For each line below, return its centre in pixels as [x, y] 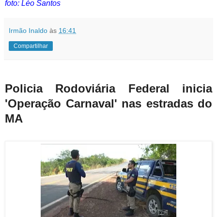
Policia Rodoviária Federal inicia [108, 89]
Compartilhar [31, 46]
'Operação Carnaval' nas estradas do [108, 104]
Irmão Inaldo [28, 30]
